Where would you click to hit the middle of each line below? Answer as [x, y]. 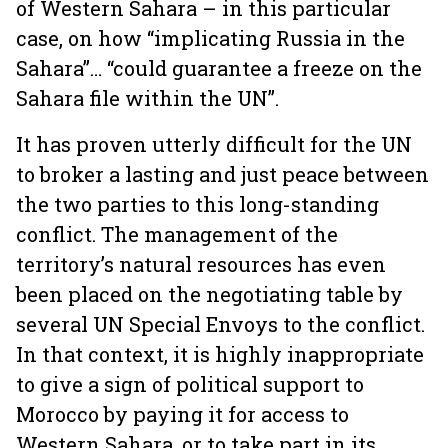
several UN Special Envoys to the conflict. [220, 324]
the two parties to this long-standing [197, 204]
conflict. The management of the [177, 234]
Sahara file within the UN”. [150, 98]
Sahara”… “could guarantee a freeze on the [219, 68]
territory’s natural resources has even [201, 264]
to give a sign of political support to [190, 384]
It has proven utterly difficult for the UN [214, 144]
